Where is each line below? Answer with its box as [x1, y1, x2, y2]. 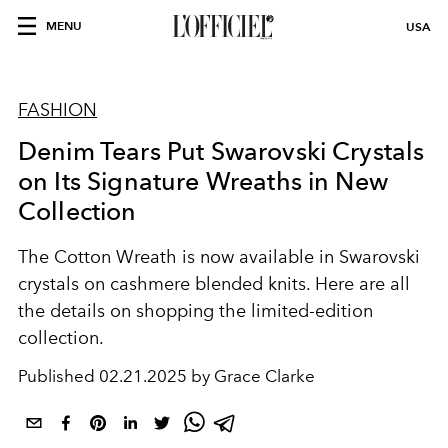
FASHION [18, 99, 97, 121]
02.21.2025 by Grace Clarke [99, 366, 315, 386]
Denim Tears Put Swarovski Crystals [18, 136, 425, 166]
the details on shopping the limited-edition [18, 300, 373, 322]
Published [18, 366, 99, 386]
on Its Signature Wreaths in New [18, 166, 388, 196]
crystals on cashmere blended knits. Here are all [18, 273, 410, 295]
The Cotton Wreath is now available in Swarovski [18, 246, 420, 268]
